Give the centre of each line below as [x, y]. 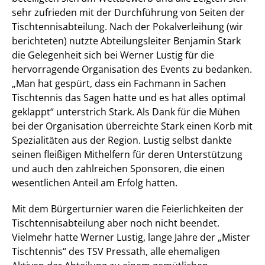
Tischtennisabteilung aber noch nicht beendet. [116, 223]
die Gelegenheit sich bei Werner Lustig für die [113, 55]
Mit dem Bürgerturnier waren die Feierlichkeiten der [128, 209]
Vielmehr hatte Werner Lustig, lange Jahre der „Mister [131, 237]
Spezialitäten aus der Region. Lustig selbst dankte [122, 140]
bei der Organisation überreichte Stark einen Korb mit [132, 126]
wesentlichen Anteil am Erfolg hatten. [95, 183]
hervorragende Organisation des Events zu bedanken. [132, 69]
